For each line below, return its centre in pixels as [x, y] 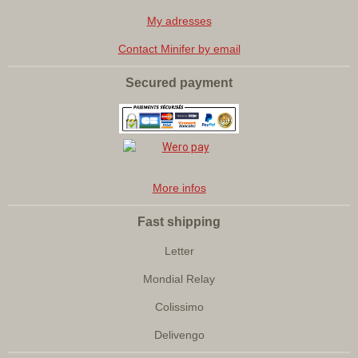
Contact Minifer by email [179, 49]
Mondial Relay [179, 279]
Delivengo [179, 335]
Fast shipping [179, 222]
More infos [179, 188]
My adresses [179, 21]
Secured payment [179, 83]
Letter [179, 251]
